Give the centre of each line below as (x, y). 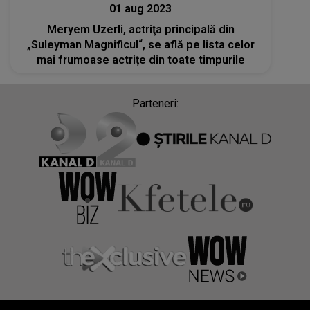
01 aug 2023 (141, 8)
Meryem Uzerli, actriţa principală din (140, 29)
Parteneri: (155, 103)
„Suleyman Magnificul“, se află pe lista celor (140, 44)
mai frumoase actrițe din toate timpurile (140, 60)
